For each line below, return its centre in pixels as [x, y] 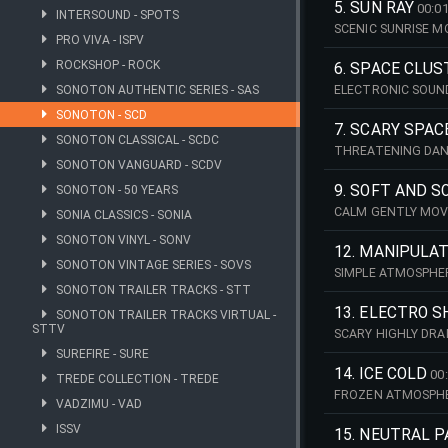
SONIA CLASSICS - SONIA [124, 215]
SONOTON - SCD [101, 115]
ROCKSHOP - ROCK [108, 65]
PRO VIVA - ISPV [100, 40]
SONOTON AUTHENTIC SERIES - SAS [157, 90]
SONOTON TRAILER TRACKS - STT [153, 290]
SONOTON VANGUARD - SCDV [139, 165]
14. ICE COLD [381, 374]
